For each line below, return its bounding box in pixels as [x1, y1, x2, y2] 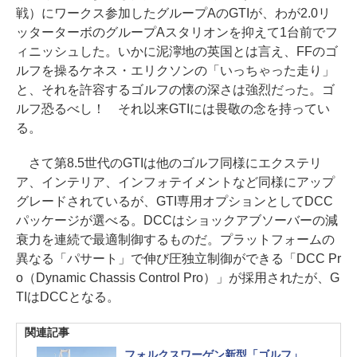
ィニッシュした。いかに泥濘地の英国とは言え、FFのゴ [16, 44, 338, 58]
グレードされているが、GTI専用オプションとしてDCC [16, 194, 333, 208]
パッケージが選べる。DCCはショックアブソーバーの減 [16, 213, 338, 227]
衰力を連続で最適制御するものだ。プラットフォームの [16, 232, 335, 246]
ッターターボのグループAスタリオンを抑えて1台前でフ [16, 25, 338, 39]
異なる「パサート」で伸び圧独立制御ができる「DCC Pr [16, 251, 341, 265]
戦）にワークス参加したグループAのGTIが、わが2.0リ [16, 6, 331, 20]
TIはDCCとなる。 [16, 289, 120, 304]
